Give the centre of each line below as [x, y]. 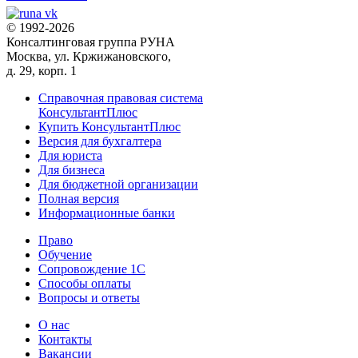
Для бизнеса [72, 170]
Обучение [65, 255]
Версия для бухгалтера [100, 141]
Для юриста [70, 156]
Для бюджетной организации [118, 185]
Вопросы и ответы [89, 298]
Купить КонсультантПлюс [109, 127]
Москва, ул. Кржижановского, [89, 57]
